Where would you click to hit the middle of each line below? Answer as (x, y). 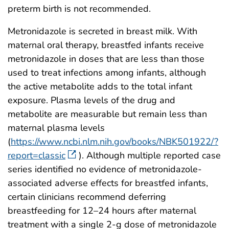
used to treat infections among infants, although (107, 72)
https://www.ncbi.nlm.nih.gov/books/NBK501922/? (114, 141)
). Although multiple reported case (150, 155)
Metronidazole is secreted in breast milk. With (102, 31)
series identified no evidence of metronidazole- (105, 169)
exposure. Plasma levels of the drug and (91, 100)
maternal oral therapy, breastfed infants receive (106, 45)
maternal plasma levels (56, 128)
